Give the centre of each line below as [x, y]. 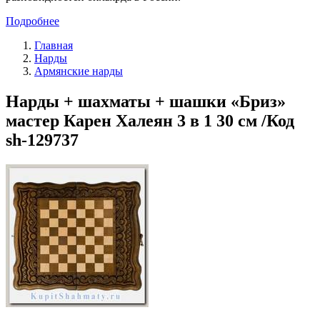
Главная [54, 45]
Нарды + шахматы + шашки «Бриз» [146, 101]
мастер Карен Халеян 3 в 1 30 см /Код [150, 120]
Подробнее [32, 21]
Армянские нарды [79, 71]
